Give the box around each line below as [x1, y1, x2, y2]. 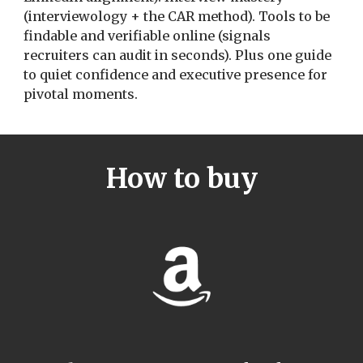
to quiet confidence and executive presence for [23, 66, 328, 83]
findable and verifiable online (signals [23, 28, 271, 45]
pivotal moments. [23, 86, 139, 103]
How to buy [105, 161, 258, 195]
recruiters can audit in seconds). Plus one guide [23, 47, 332, 64]
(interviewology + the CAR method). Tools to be [23, 8, 331, 25]
